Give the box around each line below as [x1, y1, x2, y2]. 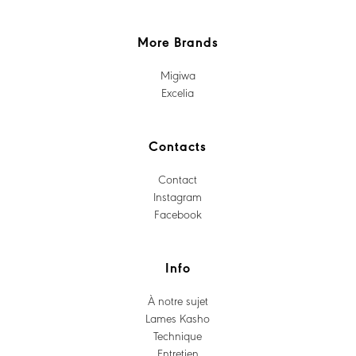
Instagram [153, 188, 203, 205]
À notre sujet [147, 292, 208, 309]
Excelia [161, 84, 195, 101]
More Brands [137, 32, 219, 52]
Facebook [153, 206, 202, 222]
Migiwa [160, 67, 195, 83]
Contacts [149, 136, 207, 156]
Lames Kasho [145, 310, 211, 327]
